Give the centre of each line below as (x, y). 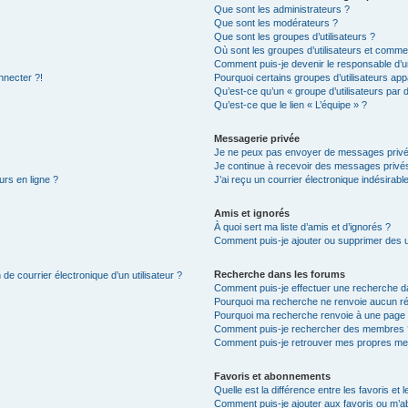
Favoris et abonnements (273, 376)
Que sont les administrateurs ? (282, 9)
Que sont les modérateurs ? (276, 23)
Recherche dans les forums (280, 274)
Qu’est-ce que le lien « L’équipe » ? (291, 105)
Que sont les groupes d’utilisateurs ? (295, 36)
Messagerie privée (257, 138)
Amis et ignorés (252, 213)
